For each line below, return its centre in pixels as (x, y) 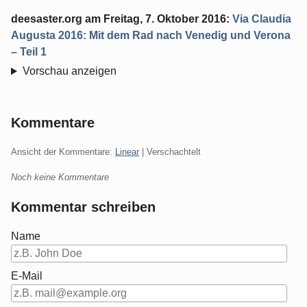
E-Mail (27, 276)
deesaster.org (47, 19)
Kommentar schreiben (83, 207)
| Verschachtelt (170, 152)
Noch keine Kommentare (60, 177)
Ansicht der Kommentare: (63, 152)
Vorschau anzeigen (69, 71)
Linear (127, 152)
